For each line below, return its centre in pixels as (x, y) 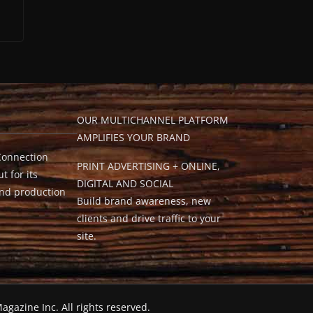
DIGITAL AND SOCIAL (125, 184)
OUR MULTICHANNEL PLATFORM (153, 120)
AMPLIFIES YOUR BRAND (133, 138)
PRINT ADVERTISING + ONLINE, (148, 166)
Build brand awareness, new (144, 201)
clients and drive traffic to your (149, 219)
